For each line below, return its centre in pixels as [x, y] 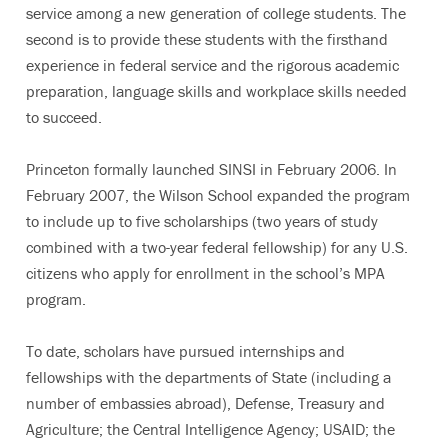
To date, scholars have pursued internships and [185, 350]
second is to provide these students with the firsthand [207, 38]
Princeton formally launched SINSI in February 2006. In [211, 168]
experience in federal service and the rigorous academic [212, 64]
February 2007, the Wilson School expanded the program [218, 194]
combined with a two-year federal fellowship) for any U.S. [217, 246]
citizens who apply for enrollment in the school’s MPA [205, 272]
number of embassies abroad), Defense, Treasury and [205, 402]
